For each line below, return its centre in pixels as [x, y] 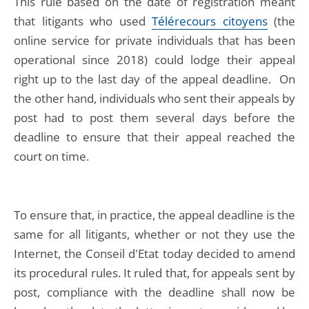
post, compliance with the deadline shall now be [154, 292]
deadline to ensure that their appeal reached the [154, 137]
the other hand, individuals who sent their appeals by [154, 98]
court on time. [54, 156]
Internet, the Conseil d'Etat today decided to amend [154, 253]
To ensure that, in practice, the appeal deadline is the [154, 215]
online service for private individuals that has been [154, 40]
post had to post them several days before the [154, 118]
